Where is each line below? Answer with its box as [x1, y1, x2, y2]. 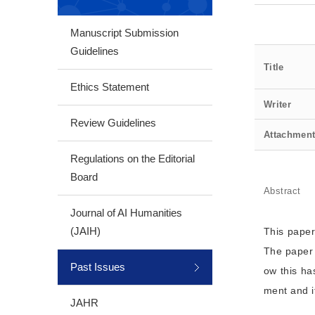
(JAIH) [70, 225, 101, 237]
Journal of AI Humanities [70, 207, 182, 219]
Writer [264, 99, 291, 110]
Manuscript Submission [70, 27, 179, 39]
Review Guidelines [70, 117, 156, 129]
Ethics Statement [70, 81, 149, 93]
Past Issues [70, 261, 125, 273]
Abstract [264, 186, 301, 196]
